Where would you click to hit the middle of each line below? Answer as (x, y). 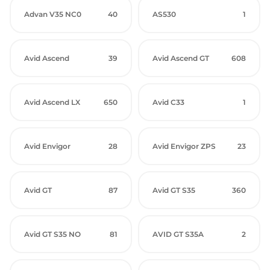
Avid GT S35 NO (52, 234)
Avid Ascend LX (52, 102)
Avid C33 (168, 102)
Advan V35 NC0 (53, 14)
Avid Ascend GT (181, 58)
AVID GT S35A (178, 234)
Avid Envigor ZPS (184, 146)
